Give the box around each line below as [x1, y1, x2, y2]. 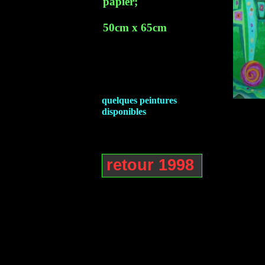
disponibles [102, 106, 146, 117]
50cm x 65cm [103, 21, 167, 34]
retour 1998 [106, 156, 194, 174]
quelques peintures [102, 95, 177, 105]
